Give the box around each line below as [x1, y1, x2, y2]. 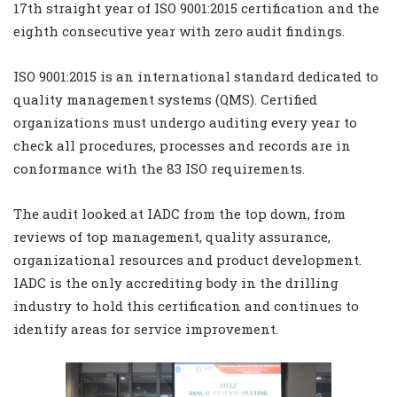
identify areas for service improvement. [13, 319, 278, 338]
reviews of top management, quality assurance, [13, 227, 331, 245]
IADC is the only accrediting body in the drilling [13, 273, 339, 292]
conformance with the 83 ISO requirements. [13, 159, 305, 177]
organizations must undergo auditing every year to [13, 113, 357, 131]
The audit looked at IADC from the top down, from [13, 204, 346, 222]
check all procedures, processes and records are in [13, 136, 351, 154]
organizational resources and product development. [13, 250, 362, 269]
